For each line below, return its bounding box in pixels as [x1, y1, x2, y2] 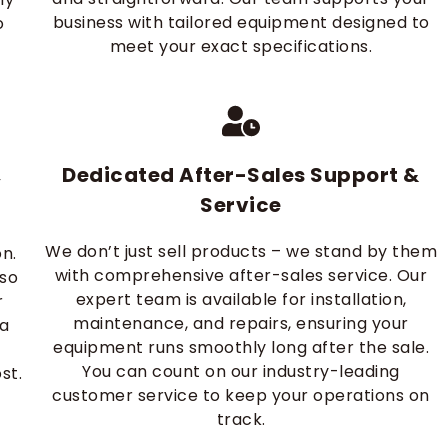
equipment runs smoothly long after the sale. [53, 336, 429, 359]
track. [216, 408, 266, 431]
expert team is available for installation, [75, 288, 407, 311]
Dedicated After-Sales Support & [62, 161, 420, 189]
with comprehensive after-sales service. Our [54, 264, 428, 287]
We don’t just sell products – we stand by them [45, 240, 437, 263]
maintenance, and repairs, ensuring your [73, 312, 409, 335]
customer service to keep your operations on [52, 384, 430, 407]
